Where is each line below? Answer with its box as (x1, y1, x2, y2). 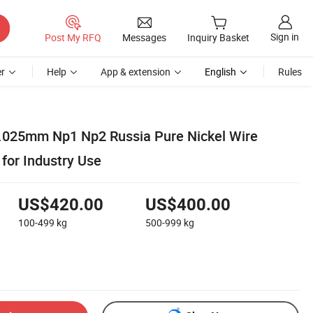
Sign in (270, 30, 299, 44)
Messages (122, 30, 166, 44)
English (205, 65, 236, 78)
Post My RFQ (45, 30, 101, 44)
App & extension (101, 65, 170, 78)
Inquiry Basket (187, 31, 249, 45)
